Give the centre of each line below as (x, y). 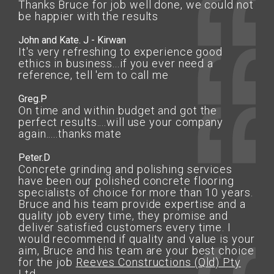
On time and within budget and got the (118, 110)
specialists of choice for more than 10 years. (136, 192)
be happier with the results (89, 16)
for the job (47, 262)
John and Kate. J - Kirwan (72, 40)
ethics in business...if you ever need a (116, 63)
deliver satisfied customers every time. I (125, 227)
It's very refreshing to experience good (121, 52)
